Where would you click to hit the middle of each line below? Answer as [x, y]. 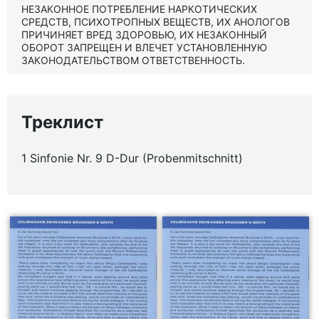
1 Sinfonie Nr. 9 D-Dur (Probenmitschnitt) [132, 158]
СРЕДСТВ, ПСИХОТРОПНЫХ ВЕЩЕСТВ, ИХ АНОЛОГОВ [156, 22]
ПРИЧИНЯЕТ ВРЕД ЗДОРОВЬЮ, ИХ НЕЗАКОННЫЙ [144, 35]
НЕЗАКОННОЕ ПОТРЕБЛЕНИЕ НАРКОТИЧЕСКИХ [139, 9]
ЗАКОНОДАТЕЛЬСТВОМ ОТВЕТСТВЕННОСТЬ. [133, 60]
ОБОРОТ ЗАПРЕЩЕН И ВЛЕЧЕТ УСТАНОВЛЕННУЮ [144, 47]
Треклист [62, 122]
